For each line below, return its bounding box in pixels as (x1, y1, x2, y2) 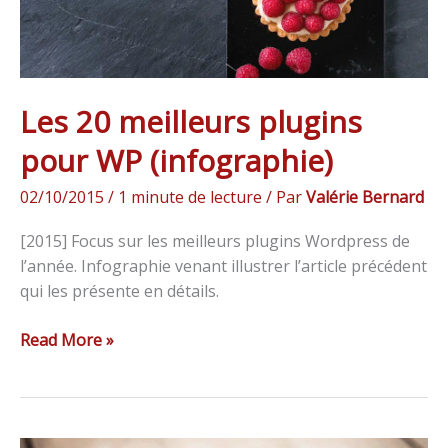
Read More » (20, 328, 114, 351)
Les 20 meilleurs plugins (20, 101, 362, 143)
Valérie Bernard (306, 186, 424, 209)
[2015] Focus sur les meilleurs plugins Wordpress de (20, 229, 410, 252)
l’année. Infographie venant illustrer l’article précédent (20, 254, 427, 277)
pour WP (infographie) (20, 140, 333, 182)
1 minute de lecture (118, 186, 262, 209)
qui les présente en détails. (20, 279, 219, 302)
